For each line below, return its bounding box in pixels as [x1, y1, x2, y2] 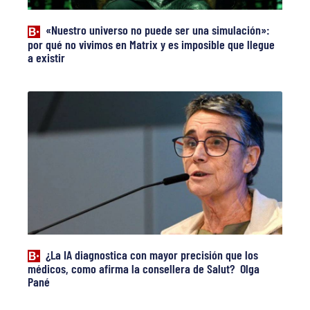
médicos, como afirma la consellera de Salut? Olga [28, 261, 260, 277]
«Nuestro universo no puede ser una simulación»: [45, 22, 270, 38]
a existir [28, 49, 66, 65]
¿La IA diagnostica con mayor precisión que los [45, 246, 258, 262]
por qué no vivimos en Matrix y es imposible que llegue [28, 36, 275, 52]
